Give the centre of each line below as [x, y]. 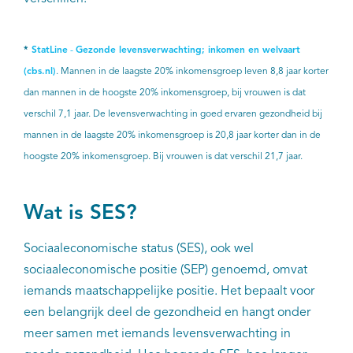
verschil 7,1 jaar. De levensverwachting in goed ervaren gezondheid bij [173, 114]
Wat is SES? [80, 214]
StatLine [50, 50]
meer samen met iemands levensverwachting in [157, 334]
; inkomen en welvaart [251, 50]
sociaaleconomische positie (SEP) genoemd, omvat [165, 271]
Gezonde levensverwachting [139, 50]
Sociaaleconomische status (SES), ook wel [139, 249]
